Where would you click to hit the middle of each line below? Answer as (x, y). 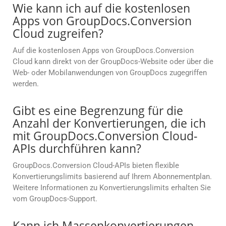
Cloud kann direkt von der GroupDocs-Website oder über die (113, 62)
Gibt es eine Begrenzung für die (98, 111)
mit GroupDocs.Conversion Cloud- (105, 136)
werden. (26, 84)
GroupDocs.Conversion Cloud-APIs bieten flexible (96, 166)
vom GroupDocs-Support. (55, 199)
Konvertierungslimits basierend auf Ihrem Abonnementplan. (112, 177)
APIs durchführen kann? (77, 149)
